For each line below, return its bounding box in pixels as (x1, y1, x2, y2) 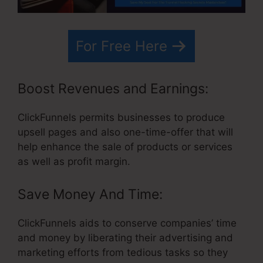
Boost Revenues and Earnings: (18, 80, 208, 97)
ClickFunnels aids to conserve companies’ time (18, 217, 237, 229)
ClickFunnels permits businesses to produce (18, 112, 225, 124)
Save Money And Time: (18, 186, 163, 203)
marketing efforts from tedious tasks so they (18, 246, 228, 258)
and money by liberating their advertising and (18, 231, 233, 244)
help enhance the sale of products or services (18, 141, 232, 153)
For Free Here (76, 37, 167, 55)
